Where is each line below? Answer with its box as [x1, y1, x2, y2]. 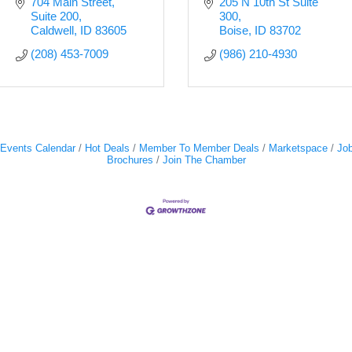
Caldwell [30, 24, 74, 37]
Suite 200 [30, 9, 79, 23]
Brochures [106, 154, 153, 166]
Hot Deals [85, 142, 130, 154]
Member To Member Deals [139, 142, 259, 154]
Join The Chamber [162, 154, 246, 166]
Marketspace [269, 142, 328, 154]
